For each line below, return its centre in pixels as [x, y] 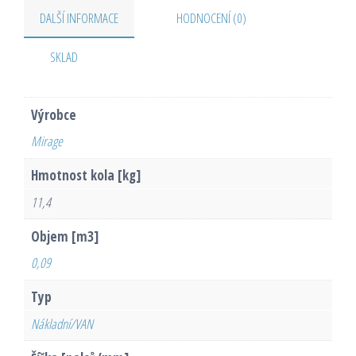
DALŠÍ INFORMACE [79, 17]
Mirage [46, 141]
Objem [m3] [64, 236]
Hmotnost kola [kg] [85, 176]
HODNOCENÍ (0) [211, 17]
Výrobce [53, 114]
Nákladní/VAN [62, 323]
